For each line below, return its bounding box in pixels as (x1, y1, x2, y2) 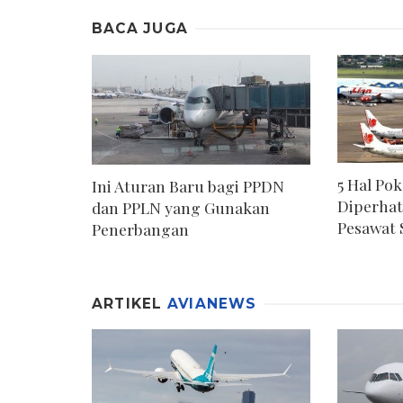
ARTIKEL (92, 294, 167, 312)
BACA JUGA (92, 20, 189, 38)
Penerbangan (92, 218, 189, 239)
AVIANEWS (166, 294, 257, 312)
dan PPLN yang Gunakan (92, 196, 270, 218)
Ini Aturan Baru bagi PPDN (92, 175, 284, 196)
